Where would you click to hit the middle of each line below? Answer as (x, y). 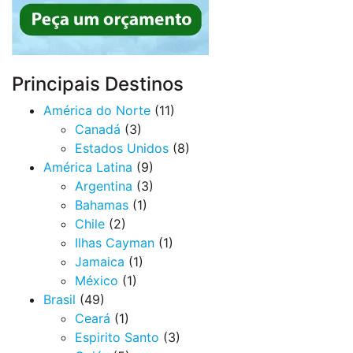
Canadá (98, 130)
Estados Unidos (122, 149)
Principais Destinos (98, 84)
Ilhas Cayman (115, 243)
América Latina (88, 167)
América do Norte (97, 111)
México (97, 281)
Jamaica (100, 262)
